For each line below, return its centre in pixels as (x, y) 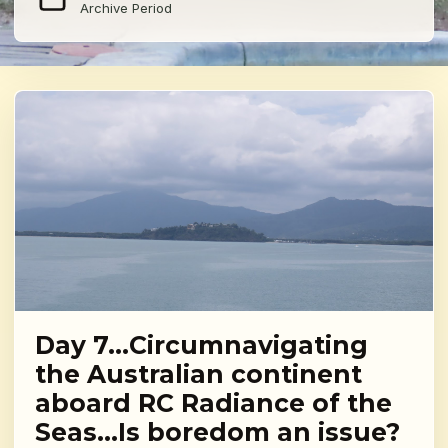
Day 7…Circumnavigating (201, 345)
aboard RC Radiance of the (213, 403)
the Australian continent (198, 374)
